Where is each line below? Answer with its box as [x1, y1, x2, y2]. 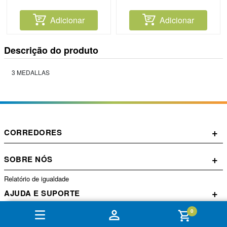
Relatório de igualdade [4, 174, 69, 184]
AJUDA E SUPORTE [4, 187, 80, 199]
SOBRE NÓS [4, 154, 53, 165]
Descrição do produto [4, 44, 98, 57]
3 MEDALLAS [12, 68, 50, 77]
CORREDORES [4, 127, 62, 138]
